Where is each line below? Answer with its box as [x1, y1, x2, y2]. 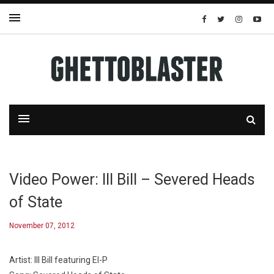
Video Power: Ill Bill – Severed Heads [9, 171, 255, 188]
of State [9, 193, 62, 211]
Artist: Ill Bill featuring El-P [9, 255, 108, 265]
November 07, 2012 [9, 221, 75, 230]
